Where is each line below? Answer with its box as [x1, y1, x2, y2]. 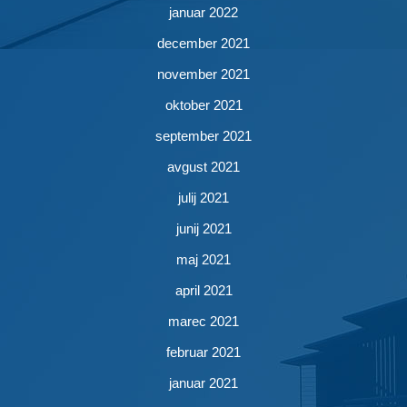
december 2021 [157, 35, 250, 51]
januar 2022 [169, 5, 238, 20]
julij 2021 [178, 190, 229, 205]
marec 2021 [168, 313, 239, 329]
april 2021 [174, 283, 233, 298]
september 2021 [155, 128, 252, 144]
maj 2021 [176, 252, 231, 267]
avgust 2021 [167, 159, 240, 174]
